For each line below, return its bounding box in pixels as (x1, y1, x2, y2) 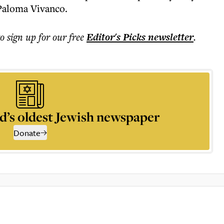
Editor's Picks (86, 30, 145, 44)
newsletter (145, 30, 193, 44)
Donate (13, 126, 40, 139)
